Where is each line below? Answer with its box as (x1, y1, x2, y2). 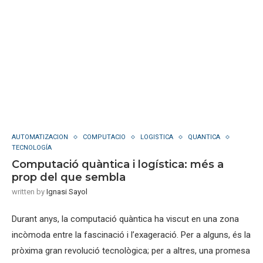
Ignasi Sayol (46, 187, 87, 196)
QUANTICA (188, 133, 220, 141)
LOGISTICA (140, 133, 173, 141)
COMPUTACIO (83, 133, 126, 141)
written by (12, 187, 46, 196)
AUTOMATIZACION (12, 133, 68, 141)
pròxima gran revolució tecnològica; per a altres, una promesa (12, 245, 250, 256)
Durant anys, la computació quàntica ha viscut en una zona (12, 214, 239, 224)
